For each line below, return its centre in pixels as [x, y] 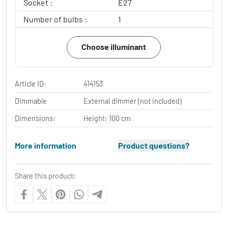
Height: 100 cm [107, 118]
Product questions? [153, 145]
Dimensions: [35, 118]
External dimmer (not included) [133, 101]
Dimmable [31, 101]
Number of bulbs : [55, 19]
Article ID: [31, 83]
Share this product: [45, 176]
